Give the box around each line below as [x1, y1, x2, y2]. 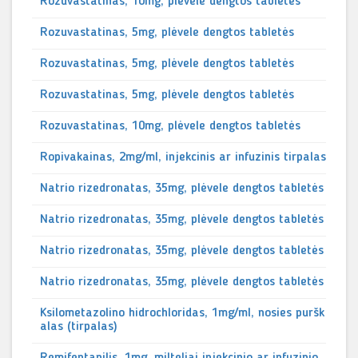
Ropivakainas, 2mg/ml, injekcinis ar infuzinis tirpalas [40, 151, 326, 164]
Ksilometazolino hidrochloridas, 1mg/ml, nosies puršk [40, 307, 324, 320]
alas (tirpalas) [40, 320, 117, 333]
